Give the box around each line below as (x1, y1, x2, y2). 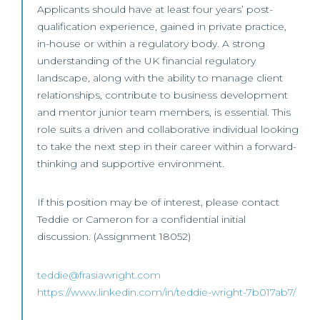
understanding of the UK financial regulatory (37, 54, 256, 67)
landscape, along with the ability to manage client (37, 71, 283, 84)
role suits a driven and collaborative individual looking (37, 123, 299, 136)
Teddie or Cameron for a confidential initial (37, 213, 246, 226)
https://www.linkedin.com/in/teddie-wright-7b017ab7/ (37, 286, 296, 299)
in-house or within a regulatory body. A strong (37, 37, 265, 50)
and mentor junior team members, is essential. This (37, 106, 291, 119)
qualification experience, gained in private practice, (37, 20, 286, 33)
